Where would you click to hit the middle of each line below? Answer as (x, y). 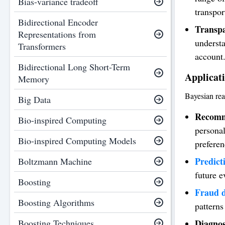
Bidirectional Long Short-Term (74, 67)
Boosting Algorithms (56, 202)
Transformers (42, 46)
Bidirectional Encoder (58, 22)
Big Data (34, 99)
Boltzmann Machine (55, 161)
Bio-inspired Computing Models (77, 141)
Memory (34, 79)
